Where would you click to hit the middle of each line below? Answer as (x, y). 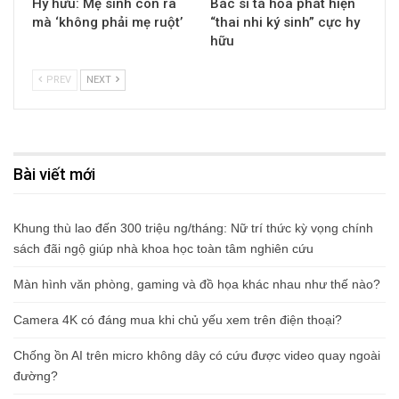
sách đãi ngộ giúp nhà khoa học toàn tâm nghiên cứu (163, 249)
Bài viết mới (54, 175)
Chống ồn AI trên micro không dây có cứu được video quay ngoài (197, 356)
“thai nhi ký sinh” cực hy (285, 23)
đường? (36, 376)
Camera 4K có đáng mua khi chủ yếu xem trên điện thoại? (178, 320)
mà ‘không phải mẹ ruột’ (107, 23)
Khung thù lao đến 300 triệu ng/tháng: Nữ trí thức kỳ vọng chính (193, 228)
